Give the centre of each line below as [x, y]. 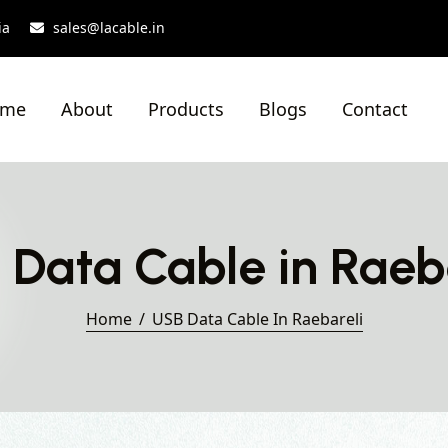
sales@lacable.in [109, 27]
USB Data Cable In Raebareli [257, 319]
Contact [375, 109]
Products [186, 109]
